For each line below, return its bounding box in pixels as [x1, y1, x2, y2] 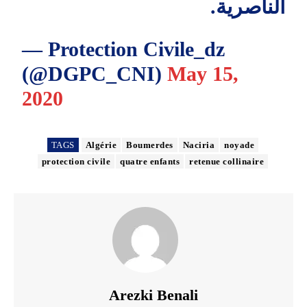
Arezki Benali [109, 286, 198, 304]
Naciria [182, 139, 215, 150]
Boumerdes [126, 139, 173, 150]
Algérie [85, 139, 117, 150]
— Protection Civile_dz [22, 37, 225, 60]
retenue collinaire [189, 156, 265, 167]
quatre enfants [120, 156, 180, 167]
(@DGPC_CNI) [22, 62, 168, 85]
